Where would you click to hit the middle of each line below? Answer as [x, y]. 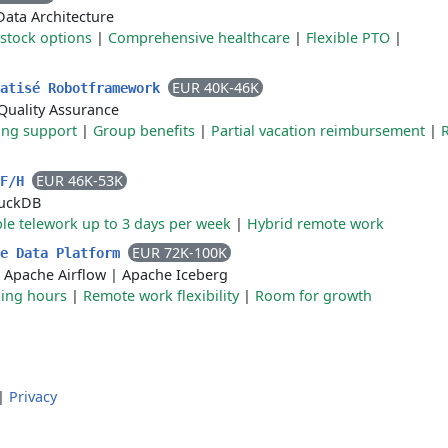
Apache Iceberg [175, 274]
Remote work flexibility [161, 295]
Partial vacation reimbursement [318, 130]
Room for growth [313, 295]
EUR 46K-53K [79, 180]
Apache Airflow [55, 274]
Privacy [33, 396]
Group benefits [144, 130]
